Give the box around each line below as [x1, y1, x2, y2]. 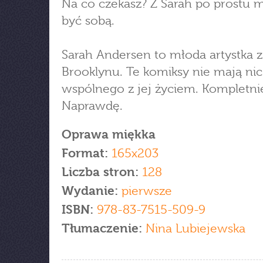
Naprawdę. [62, 99, 123, 113]
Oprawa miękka [62, 127, 156, 141]
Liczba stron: [62, 165, 139, 179]
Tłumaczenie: [62, 221, 142, 235]
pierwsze [122, 184, 172, 198]
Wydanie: [62, 184, 122, 198]
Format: [62, 146, 108, 160]
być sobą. [62, 14, 114, 28]
